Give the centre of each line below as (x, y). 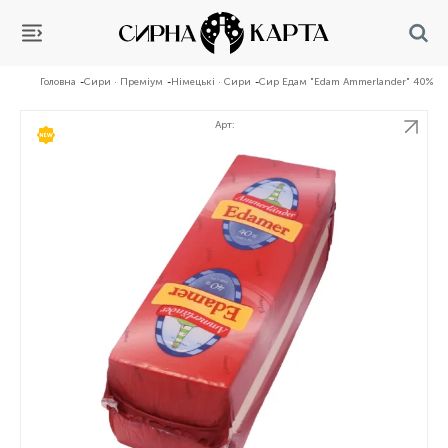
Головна (58, 82)
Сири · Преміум (123, 82)
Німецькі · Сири (211, 82)
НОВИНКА (85, 135)
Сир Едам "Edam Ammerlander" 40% (346, 82)
